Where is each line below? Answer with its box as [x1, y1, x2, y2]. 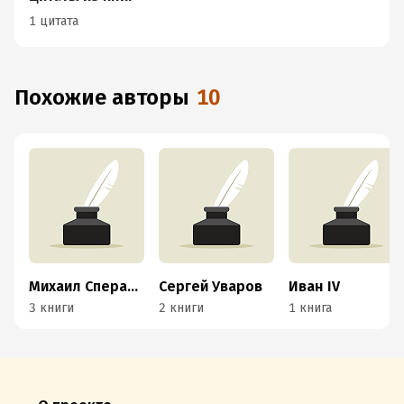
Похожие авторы [29, 85, 189, 110]
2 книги [159, 300, 204, 316]
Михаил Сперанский [127, 278, 138, 295]
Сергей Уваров [159, 278, 262, 295]
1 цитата [29, 14, 78, 29]
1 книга [289, 300, 332, 316]
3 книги [29, 300, 74, 316]
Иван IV [289, 278, 340, 295]
